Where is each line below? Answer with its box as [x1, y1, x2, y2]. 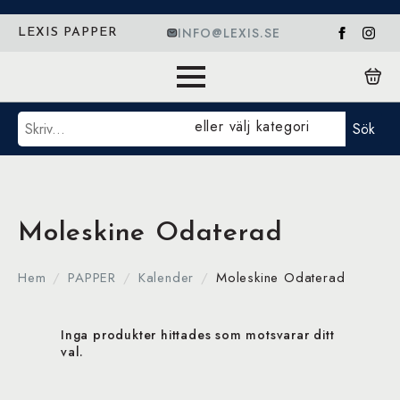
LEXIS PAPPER [18, 26, 118, 39]
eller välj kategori [194, 116, 310, 137]
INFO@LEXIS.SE [177, 23, 280, 42]
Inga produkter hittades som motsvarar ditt [61, 326, 335, 344]
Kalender [137, 268, 195, 287]
